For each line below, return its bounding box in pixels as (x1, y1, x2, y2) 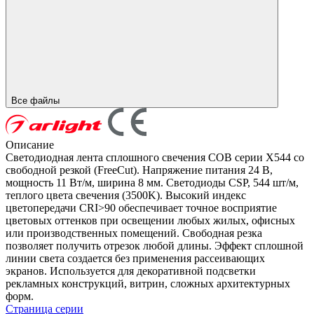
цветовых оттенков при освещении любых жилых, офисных (6, 214, 295, 226)
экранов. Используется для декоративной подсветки (6, 264, 256, 277)
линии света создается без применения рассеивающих (6, 252, 265, 264)
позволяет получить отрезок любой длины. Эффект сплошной (6, 239, 303, 252)
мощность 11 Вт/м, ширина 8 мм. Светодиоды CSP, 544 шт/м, (6, 176, 299, 189)
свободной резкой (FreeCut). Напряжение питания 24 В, (6, 163, 273, 176)
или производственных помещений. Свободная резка (6, 226, 262, 239)
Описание (6, 138, 54, 151)
